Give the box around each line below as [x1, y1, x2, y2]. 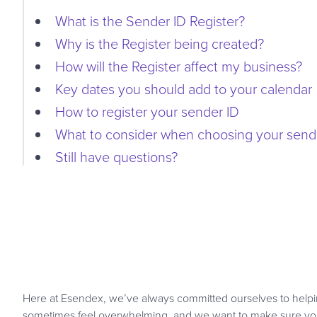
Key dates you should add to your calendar [55, 79, 312, 100]
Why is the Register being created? [55, 33, 264, 54]
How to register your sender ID [55, 101, 239, 122]
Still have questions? [55, 146, 178, 168]
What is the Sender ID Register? [55, 11, 245, 32]
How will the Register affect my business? [55, 56, 302, 77]
